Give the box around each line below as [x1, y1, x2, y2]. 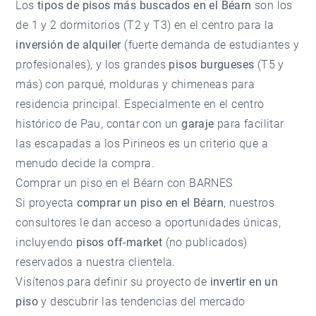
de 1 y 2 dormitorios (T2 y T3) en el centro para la [16, 18, 274, 32]
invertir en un [209, 275, 279, 289]
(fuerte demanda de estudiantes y [121, 38, 300, 52]
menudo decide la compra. [16, 157, 155, 171]
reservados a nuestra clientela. [16, 255, 176, 269]
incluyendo [16, 236, 76, 250]
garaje [181, 117, 214, 131]
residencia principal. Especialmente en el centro [16, 97, 265, 111]
